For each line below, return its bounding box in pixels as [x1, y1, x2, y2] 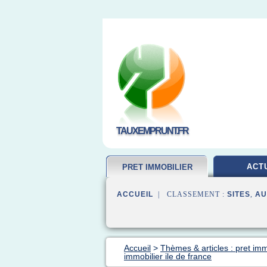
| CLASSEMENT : [153, 190, 227, 198]
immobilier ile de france [124, 252, 212, 261]
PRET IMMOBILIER [122, 163, 193, 172]
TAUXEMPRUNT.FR [116, 126, 188, 136]
